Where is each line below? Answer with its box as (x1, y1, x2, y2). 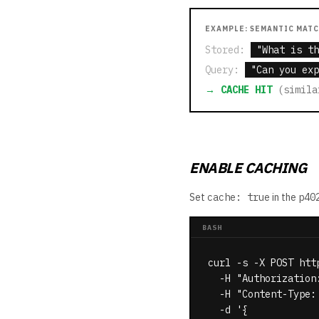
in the (270, 191, 298, 204)
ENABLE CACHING (189, 158, 306, 177)
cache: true (207, 191, 270, 204)
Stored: (205, 43, 245, 56)
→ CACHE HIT (205, 83, 272, 96)
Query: (205, 63, 245, 76)
